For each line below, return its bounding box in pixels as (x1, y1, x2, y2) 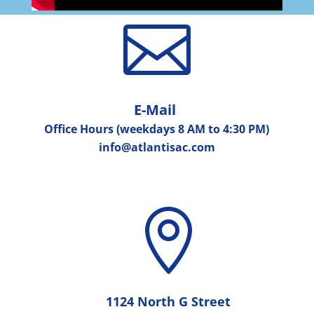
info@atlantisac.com (98, 139, 215, 156)
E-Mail (134, 100, 180, 120)
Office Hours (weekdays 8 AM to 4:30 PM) (44, 121, 270, 137)
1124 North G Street (106, 293, 231, 310)
